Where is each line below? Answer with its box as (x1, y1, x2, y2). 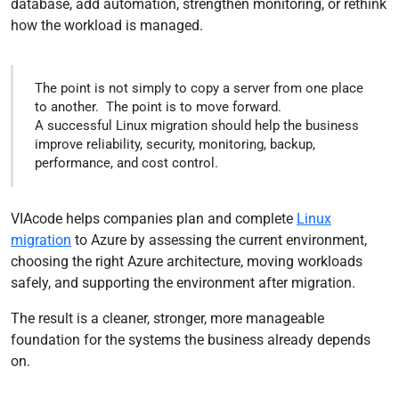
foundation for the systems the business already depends (11, 331, 370, 348)
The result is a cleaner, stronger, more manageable (11, 310, 324, 327)
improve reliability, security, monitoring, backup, (35, 136, 315, 152)
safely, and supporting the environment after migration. (11, 274, 359, 291)
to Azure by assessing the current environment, (71, 232, 367, 248)
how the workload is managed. (11, 17, 207, 34)
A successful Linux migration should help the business (35, 118, 359, 134)
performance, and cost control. (35, 155, 222, 171)
